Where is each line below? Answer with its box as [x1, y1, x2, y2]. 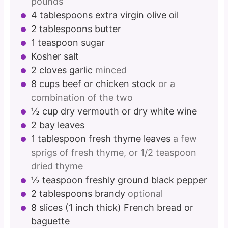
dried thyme [31, 161, 83, 172]
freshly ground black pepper [85, 175, 208, 186]
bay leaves [39, 120, 85, 131]
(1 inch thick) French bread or [65, 202, 194, 213]
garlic [69, 65, 93, 76]
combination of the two [31, 92, 133, 103]
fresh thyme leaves [89, 133, 171, 145]
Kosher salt [31, 51, 79, 62]
